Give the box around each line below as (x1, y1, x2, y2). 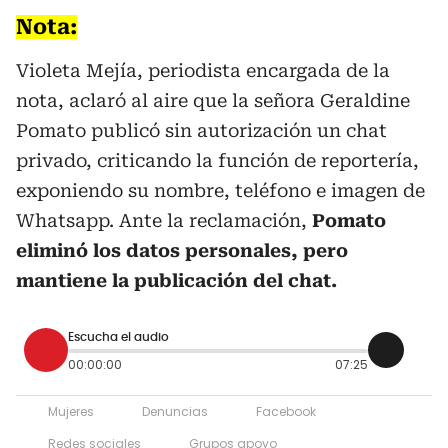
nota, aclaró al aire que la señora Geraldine (16, 90, 410, 112)
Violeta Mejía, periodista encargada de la (16, 60, 390, 82)
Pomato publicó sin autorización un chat (16, 120, 387, 142)
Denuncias (142, 403, 208, 421)
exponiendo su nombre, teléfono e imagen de (16, 180, 425, 202)
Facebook (256, 403, 316, 421)
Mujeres (48, 403, 94, 421)
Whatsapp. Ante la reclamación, (16, 210, 312, 232)
